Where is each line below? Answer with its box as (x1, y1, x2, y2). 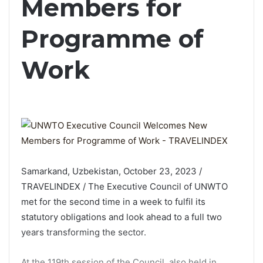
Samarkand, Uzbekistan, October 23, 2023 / (21, 166, 202, 177)
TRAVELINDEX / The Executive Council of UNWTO (21, 181, 228, 193)
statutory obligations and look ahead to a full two (21, 211, 222, 223)
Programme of (21, 24, 204, 53)
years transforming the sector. (21, 227, 146, 238)
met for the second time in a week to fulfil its (21, 196, 205, 208)
